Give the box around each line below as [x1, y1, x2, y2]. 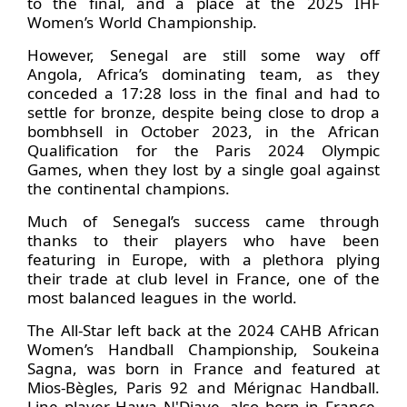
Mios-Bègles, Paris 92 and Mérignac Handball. [27, 376, 380, 398]
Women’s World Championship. [27, 11, 257, 33]
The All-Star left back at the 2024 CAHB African [27, 319, 380, 341]
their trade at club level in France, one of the [27, 267, 380, 289]
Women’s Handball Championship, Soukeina [27, 338, 380, 360]
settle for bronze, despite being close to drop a [27, 101, 380, 123]
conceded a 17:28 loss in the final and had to [27, 82, 380, 104]
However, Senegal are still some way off [27, 44, 380, 65]
